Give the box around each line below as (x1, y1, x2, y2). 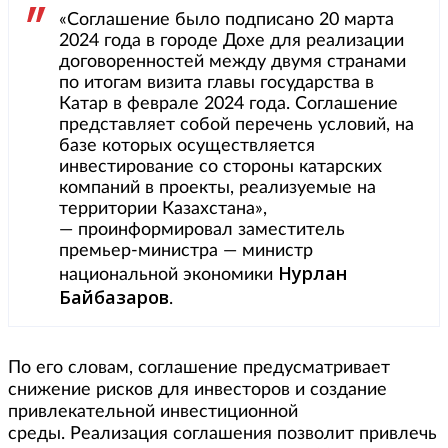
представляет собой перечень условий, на (59, 116, 414, 134)
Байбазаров (59, 285, 169, 309)
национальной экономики (59, 266, 278, 284)
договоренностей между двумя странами (59, 53, 406, 71)
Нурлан (278, 261, 347, 285)
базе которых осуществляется (59, 137, 315, 155)
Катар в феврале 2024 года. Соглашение (59, 95, 398, 113)
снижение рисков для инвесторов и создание (8, 381, 387, 399)
